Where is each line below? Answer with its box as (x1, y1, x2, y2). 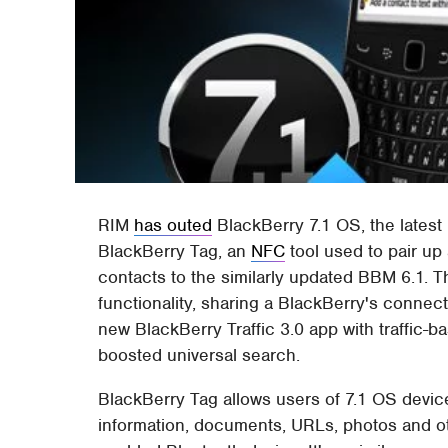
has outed (134, 213, 213, 236)
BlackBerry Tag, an (98, 239, 252, 262)
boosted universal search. (98, 343, 301, 366)
